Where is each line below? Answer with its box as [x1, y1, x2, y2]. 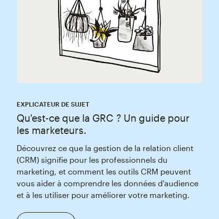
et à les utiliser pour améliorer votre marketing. [16, 190, 190, 200]
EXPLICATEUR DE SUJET [16, 100, 89, 109]
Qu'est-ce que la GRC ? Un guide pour [16, 112, 190, 124]
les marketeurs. [16, 124, 87, 136]
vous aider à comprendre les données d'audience [16, 178, 198, 188]
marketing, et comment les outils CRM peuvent [16, 167, 191, 176]
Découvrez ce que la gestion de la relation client [16, 143, 194, 153]
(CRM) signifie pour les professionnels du [16, 155, 168, 165]
